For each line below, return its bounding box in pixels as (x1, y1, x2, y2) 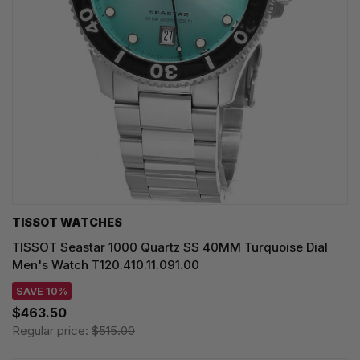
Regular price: (12, 323, 92, 339)
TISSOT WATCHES (12, 215, 122, 230)
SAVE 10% (16, 284, 67, 298)
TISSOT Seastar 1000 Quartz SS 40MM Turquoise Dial (12, 239, 328, 256)
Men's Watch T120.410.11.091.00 (12, 257, 199, 273)
